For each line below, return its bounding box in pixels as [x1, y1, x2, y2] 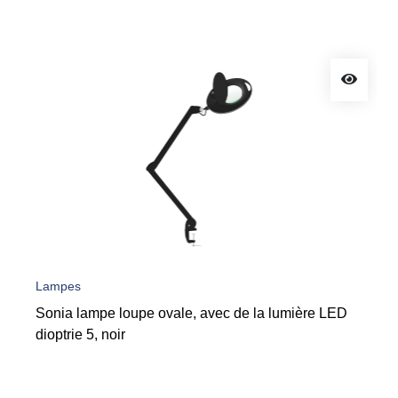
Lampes [36, 279, 81, 293]
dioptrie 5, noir [36, 327, 125, 342]
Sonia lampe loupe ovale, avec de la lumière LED [36, 306, 347, 321]
